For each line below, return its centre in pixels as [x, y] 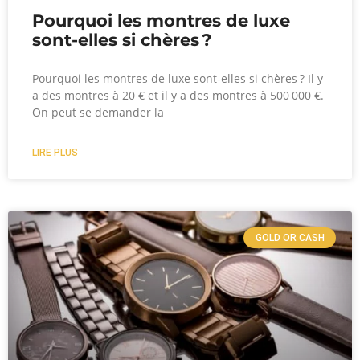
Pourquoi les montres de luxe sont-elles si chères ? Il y [178, 78]
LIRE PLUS [55, 152]
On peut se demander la [98, 112]
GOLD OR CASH [290, 237]
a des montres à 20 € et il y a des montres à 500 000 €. [178, 95]
